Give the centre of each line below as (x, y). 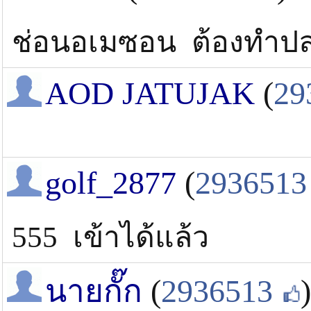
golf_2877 (111, 183)
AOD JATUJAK (150, 94)
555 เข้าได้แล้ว (110, 237)
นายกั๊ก (94, 292)
